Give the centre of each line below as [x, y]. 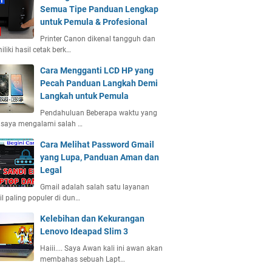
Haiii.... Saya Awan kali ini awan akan [101, 248]
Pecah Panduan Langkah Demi [99, 83]
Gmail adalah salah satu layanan [95, 187]
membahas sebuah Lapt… [83, 259]
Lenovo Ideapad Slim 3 [84, 231]
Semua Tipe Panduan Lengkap [99, 9]
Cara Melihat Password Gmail [97, 144]
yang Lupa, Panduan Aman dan [100, 157]
